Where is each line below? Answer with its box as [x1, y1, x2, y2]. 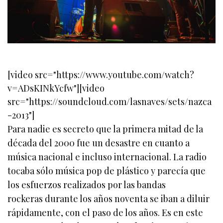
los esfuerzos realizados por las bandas [7, 179, 166, 191]
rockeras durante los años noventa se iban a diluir [7, 193, 210, 205]
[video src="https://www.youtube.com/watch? [7, 69, 194, 81]
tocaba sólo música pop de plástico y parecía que [7, 165, 206, 177]
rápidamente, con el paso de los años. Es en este [7, 207, 204, 219]
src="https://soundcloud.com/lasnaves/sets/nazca [7, 96, 212, 108]
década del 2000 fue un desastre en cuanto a [7, 137, 190, 149]
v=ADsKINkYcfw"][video [7, 82, 105, 94]
